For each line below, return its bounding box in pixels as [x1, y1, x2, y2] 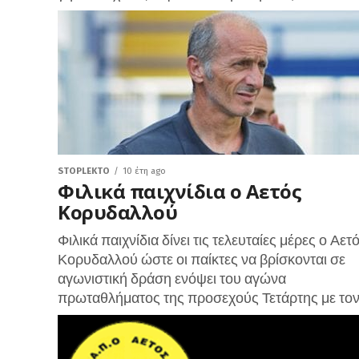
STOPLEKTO [58, 166, 110, 176]
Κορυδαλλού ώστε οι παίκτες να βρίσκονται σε [58, 250, 345, 268]
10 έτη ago [123, 166, 166, 176]
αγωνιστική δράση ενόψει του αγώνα [58, 269, 286, 288]
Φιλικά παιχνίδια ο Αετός [58, 178, 302, 204]
